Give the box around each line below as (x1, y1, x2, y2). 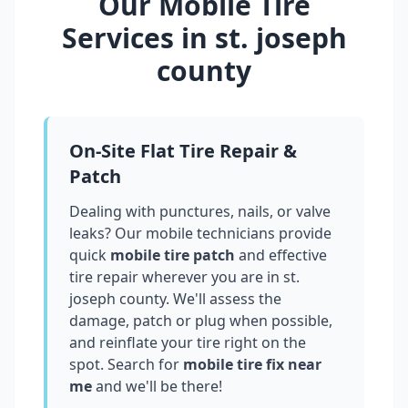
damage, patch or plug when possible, (69, 311, 332, 331)
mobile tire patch (110, 245, 235, 266)
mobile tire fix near (179, 354, 321, 375)
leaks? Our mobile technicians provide (69, 223, 331, 244)
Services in (61, 19, 215, 57)
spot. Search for (69, 354, 179, 375)
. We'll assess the (166, 289, 281, 310)
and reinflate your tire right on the (69, 332, 306, 353)
